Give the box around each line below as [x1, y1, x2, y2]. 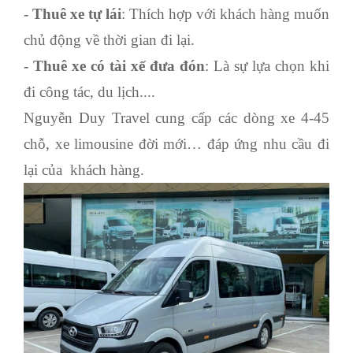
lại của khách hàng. [24, 161, 144, 178]
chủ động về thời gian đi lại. [24, 31, 195, 48]
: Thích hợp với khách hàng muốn [121, 5, 329, 22]
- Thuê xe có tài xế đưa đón [24, 57, 205, 74]
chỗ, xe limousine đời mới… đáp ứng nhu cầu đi [24, 135, 329, 152]
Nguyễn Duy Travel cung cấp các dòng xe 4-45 [24, 109, 329, 126]
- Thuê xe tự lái [24, 5, 121, 22]
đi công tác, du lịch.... [24, 83, 155, 100]
